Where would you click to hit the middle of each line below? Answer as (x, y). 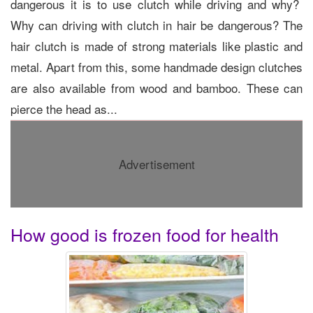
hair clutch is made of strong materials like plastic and (156, 45)
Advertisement (156, 163)
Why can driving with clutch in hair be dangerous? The (156, 24)
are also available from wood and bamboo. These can (156, 87)
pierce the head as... (64, 108)
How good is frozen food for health (145, 234)
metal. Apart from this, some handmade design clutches (156, 66)
